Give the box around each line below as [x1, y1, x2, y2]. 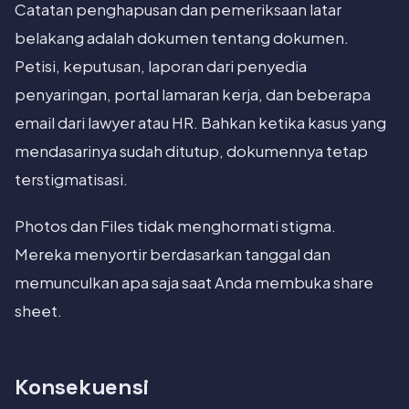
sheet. [15, 301, 62, 321]
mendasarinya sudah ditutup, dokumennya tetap [15, 142, 368, 162]
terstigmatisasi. [15, 170, 128, 190]
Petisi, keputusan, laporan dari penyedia [15, 57, 307, 77]
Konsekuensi [15, 372, 149, 402]
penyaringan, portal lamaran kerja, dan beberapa [15, 85, 371, 105]
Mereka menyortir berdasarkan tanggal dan [15, 245, 330, 265]
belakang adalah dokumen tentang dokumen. [15, 28, 349, 48]
